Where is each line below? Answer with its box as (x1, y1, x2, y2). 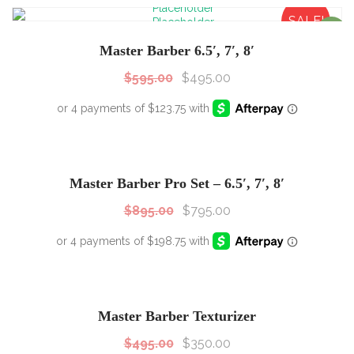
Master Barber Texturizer (98, 308, 256, 325)
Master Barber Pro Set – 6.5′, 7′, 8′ (70, 175, 284, 192)
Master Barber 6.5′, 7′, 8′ (100, 42, 254, 58)
